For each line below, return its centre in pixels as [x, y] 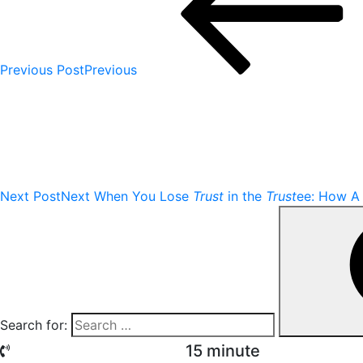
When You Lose [143, 196]
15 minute [223, 350]
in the [245, 196]
